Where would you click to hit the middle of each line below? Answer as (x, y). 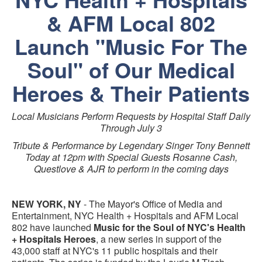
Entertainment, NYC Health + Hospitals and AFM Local (125, 216)
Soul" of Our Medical (131, 70)
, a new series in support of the (159, 239)
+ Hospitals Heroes (54, 239)
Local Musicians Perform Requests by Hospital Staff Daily (131, 116)
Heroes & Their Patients (131, 93)
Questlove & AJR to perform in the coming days (131, 169)
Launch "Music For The (131, 46)
